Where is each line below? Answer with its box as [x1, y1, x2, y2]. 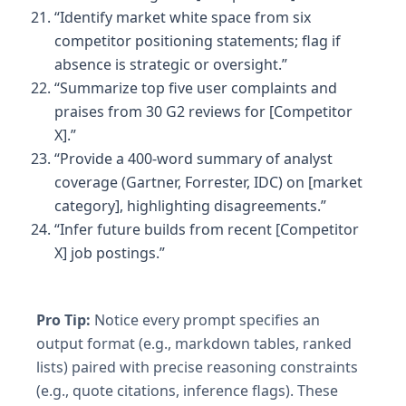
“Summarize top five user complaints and [54, 77, 337, 98]
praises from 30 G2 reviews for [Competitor [54, 101, 353, 121]
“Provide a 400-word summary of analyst [54, 148, 333, 169]
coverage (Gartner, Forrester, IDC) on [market [54, 171, 362, 192]
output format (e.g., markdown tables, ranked [36, 333, 352, 353]
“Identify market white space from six [54, 6, 311, 27]
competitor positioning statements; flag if [54, 30, 341, 51]
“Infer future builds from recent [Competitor [54, 218, 359, 239]
